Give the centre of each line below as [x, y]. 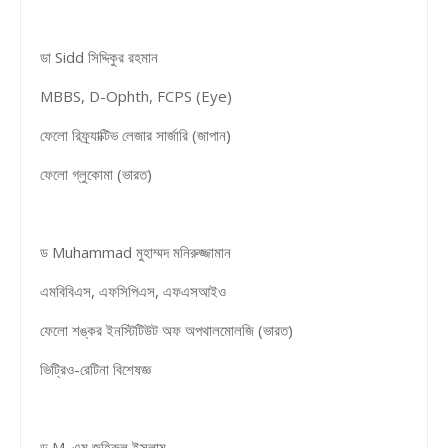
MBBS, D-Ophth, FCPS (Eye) [134, 95]
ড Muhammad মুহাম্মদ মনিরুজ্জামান [133, 251]
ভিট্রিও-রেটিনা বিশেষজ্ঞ [93, 368]
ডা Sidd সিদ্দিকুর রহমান [97, 56]
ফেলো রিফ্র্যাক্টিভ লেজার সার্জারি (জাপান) [133, 134]
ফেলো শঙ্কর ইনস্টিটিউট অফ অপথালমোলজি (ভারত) [164, 329]
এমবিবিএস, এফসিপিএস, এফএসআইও [131, 290]
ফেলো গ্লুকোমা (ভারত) [94, 173]
